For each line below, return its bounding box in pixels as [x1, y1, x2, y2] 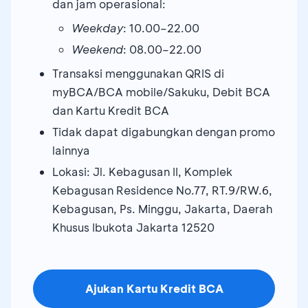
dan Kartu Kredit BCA [52, 102, 169, 118]
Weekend [71, 41, 123, 56]
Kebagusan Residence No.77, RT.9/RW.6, [52, 182, 272, 197]
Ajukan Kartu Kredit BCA [85, 280, 223, 296]
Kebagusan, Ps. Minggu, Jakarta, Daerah [52, 201, 272, 216]
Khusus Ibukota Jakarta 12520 [52, 219, 214, 234]
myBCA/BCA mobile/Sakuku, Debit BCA [52, 84, 270, 99]
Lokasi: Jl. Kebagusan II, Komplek [52, 164, 232, 179]
